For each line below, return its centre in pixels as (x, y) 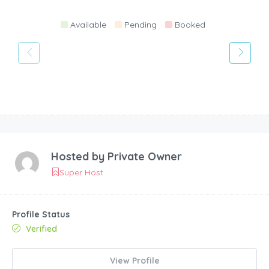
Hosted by (79, 156)
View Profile (134, 260)
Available (88, 25)
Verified (40, 228)
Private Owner (145, 156)
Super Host (81, 172)
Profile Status (41, 214)
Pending (141, 25)
